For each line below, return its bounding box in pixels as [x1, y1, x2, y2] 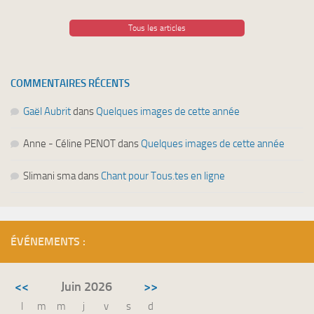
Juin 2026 [60, 278, 112, 294]
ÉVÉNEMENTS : [11, 234, 86, 248]
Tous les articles [128, 22, 186, 33]
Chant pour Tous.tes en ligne [101, 169, 225, 182]
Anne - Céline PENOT [23, 137, 116, 150]
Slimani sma [23, 169, 76, 182]
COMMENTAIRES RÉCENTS [11, 76, 130, 90]
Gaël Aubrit [23, 104, 71, 118]
